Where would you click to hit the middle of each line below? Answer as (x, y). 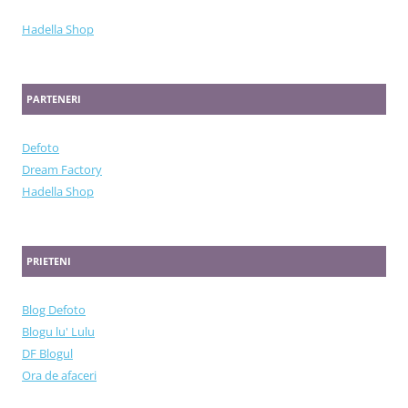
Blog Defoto (54, 309)
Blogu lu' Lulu (58, 331)
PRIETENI (49, 260)
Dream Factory (62, 169)
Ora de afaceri (59, 375)
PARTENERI (54, 98)
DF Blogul (47, 353)
